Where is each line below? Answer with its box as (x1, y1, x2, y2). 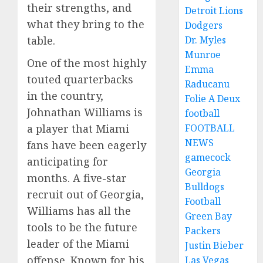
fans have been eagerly (27, 138, 146, 153)
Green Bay (185, 210, 232, 222)
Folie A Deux (185, 92, 241, 105)
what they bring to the (27, 17, 144, 32)
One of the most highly (27, 56, 146, 70)
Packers (185, 224, 221, 237)
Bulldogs (185, 180, 225, 193)
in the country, (27, 89, 103, 103)
